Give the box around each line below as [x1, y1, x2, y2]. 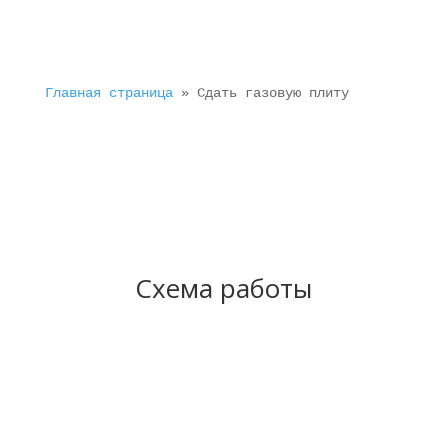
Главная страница [44, 85, 173, 101]
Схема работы [135, 270, 313, 306]
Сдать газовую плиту [196, 85, 349, 101]
